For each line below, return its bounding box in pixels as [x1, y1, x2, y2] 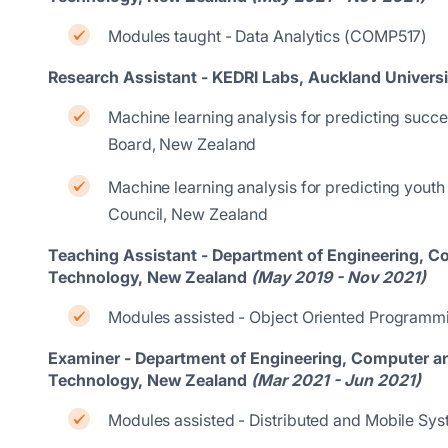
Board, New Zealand [108, 134, 257, 154]
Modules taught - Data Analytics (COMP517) [108, 26, 428, 46]
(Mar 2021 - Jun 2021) [251, 370, 421, 390]
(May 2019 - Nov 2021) [251, 267, 426, 287]
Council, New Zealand [108, 204, 269, 224]
